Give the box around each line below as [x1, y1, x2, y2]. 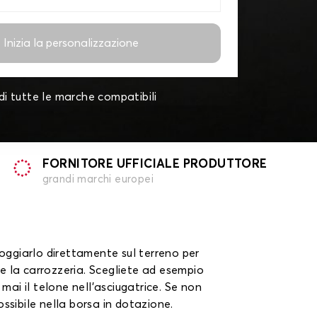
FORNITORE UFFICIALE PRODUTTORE [42, 158, 267, 171]
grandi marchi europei [42, 174, 154, 185]
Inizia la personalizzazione [3, 38, 139, 49]
